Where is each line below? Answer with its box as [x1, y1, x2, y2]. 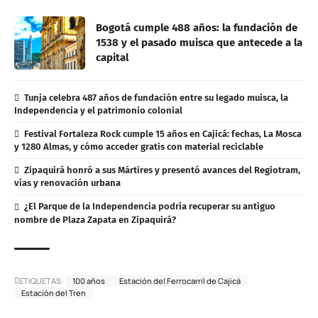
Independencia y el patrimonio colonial [14, 105, 182, 116]
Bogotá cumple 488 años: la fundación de [96, 21, 297, 35]
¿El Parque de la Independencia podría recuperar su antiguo [23, 201, 275, 212]
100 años [72, 275, 105, 286]
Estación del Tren [21, 287, 86, 298]
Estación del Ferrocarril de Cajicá [119, 275, 241, 286]
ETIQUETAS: [19, 275, 63, 286]
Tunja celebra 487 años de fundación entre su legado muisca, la [23, 92, 288, 104]
